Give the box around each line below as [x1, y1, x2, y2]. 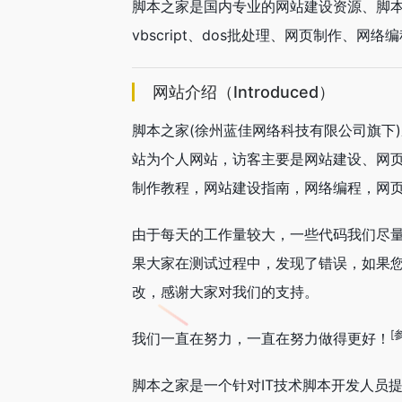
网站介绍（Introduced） [153, 83, 335, 101]
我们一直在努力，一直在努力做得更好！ [132, 329, 390, 347]
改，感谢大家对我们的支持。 [132, 283, 319, 301]
